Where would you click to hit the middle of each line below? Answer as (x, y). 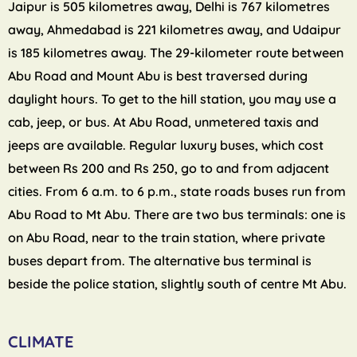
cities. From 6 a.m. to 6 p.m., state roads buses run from (177, 192)
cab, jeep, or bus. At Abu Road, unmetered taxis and (163, 122)
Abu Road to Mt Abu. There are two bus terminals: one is (177, 215)
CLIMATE (41, 342)
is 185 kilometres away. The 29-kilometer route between (176, 53)
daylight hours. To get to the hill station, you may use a (172, 99)
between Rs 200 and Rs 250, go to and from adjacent (169, 169)
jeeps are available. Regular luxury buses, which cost (166, 145)
